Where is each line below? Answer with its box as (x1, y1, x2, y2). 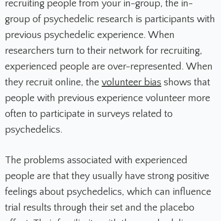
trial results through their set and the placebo (5, 202, 194, 214)
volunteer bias (102, 77, 161, 88)
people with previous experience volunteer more (5, 93, 210, 104)
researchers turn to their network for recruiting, (5, 45, 202, 57)
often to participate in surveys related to (5, 109, 173, 120)
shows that (161, 77, 210, 88)
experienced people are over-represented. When (5, 61, 213, 73)
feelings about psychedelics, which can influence (5, 186, 211, 198)
